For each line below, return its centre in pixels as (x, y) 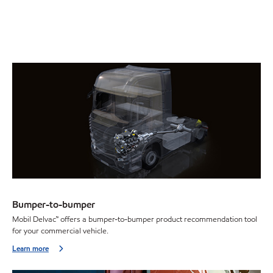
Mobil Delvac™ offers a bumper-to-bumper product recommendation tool (135, 220)
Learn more (30, 249)
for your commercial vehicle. (60, 231)
